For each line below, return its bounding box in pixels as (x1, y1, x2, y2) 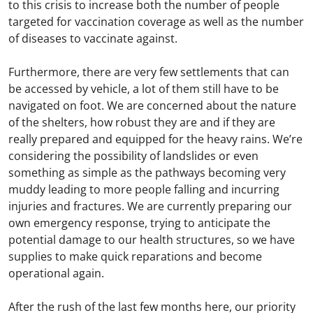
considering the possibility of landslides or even (8, 147, 259, 163)
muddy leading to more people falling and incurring (8, 181, 279, 197)
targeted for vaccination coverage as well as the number (8, 13, 304, 29)
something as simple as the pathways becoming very (8, 164, 286, 180)
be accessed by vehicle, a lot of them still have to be (8, 80, 279, 96)
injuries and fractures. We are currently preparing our (8, 198, 292, 214)
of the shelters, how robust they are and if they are (8, 114, 275, 130)
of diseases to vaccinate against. (8, 30, 177, 46)
